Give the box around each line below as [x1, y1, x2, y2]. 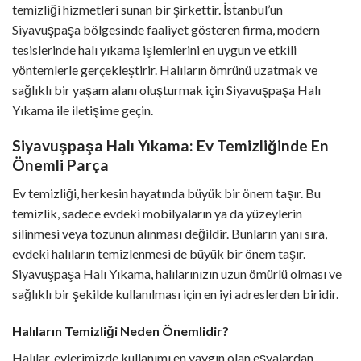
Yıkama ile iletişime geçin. [12, 102, 153, 118]
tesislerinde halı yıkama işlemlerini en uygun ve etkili [12, 41, 297, 57]
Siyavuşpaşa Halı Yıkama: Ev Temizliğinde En [12, 136, 329, 156]
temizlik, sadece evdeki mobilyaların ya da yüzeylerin [12, 205, 302, 221]
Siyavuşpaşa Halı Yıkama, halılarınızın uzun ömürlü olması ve [12, 265, 342, 281]
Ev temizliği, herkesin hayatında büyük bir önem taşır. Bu [12, 185, 321, 201]
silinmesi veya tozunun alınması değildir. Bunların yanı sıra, [12, 225, 327, 241]
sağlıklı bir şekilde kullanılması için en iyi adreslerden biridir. [12, 285, 338, 301]
